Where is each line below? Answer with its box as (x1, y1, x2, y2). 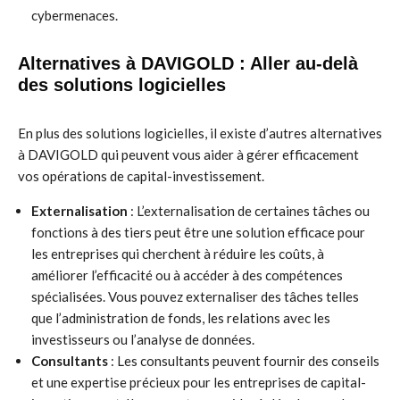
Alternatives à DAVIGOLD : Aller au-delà (18, 54, 358, 73)
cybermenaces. (31, 7, 118, 23)
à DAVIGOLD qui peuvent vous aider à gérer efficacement (18, 146, 359, 162)
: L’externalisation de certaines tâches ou (128, 203, 370, 219)
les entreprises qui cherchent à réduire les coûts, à (31, 246, 324, 262)
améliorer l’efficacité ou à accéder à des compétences (31, 267, 343, 283)
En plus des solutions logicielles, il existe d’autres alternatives (18, 125, 382, 141)
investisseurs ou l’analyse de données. (31, 331, 254, 347)
